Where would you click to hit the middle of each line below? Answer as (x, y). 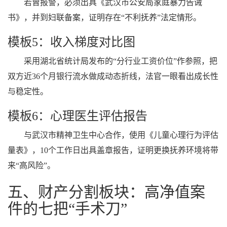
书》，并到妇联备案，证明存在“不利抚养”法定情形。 (104, 17)
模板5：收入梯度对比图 (71, 42)
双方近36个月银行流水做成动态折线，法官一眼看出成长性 (113, 76)
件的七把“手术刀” (67, 209)
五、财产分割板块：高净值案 (106, 192)
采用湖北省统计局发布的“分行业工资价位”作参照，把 (121, 61)
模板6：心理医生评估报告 (78, 116)
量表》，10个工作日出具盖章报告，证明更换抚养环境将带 (113, 150)
